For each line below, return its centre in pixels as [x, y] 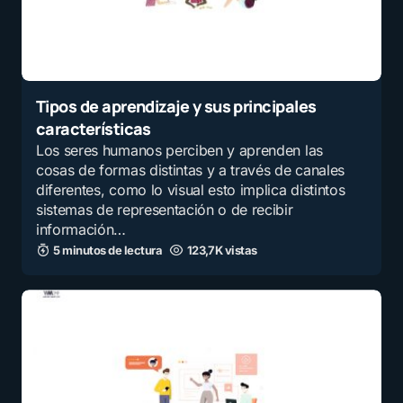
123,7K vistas [222, 251]
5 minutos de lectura [108, 251]
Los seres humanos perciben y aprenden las [179, 151]
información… [81, 230]
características [94, 129]
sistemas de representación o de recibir [165, 210]
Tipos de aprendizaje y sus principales [176, 107]
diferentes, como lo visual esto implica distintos [191, 190]
